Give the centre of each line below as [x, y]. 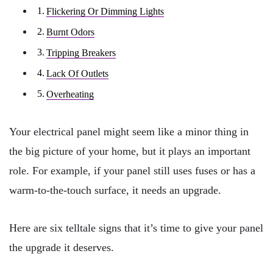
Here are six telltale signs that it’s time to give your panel [136, 228]
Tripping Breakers [81, 53]
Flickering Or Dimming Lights [105, 11]
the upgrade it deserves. [62, 247]
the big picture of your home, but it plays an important [130, 151]
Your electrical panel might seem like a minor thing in [129, 132]
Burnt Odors [71, 32]
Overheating [70, 94]
